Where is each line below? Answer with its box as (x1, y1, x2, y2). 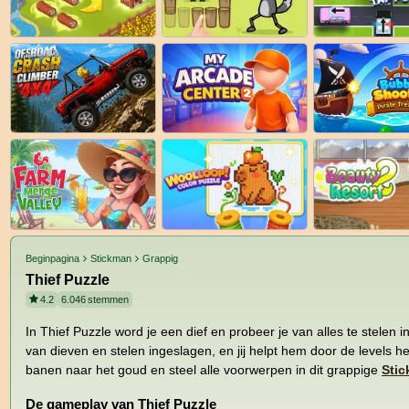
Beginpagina (26, 252, 79, 264)
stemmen (88, 293, 130, 305)
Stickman (90, 252, 132, 264)
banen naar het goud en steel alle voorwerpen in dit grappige (26, 362, 382, 377)
